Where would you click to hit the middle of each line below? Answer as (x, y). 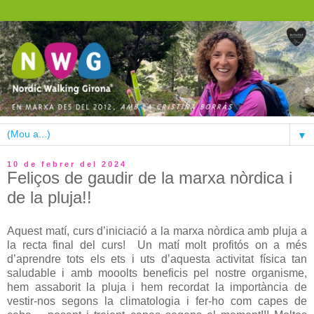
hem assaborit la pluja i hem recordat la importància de (157, 287)
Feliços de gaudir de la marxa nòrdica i (150, 177)
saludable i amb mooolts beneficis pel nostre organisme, (157, 273)
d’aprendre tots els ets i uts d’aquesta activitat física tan (157, 259)
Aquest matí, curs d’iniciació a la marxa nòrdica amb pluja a (157, 231)
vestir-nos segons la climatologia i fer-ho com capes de (157, 301)
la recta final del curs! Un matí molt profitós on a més (157, 245)
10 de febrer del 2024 (67, 164)
